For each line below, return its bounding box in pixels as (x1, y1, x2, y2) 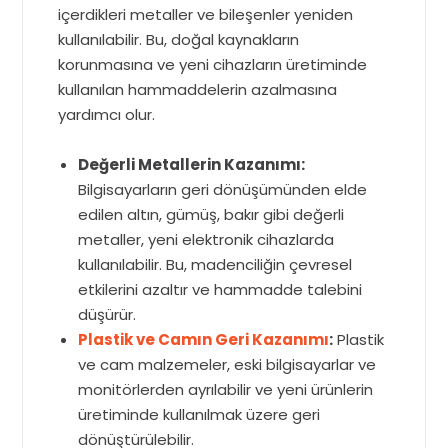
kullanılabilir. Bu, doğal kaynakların (58, 29, 300, 50)
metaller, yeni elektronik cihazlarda (78, 229, 335, 250)
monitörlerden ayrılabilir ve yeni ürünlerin (78, 379, 374, 400)
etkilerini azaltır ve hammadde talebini (78, 279, 363, 300)
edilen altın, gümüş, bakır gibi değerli (78, 204, 345, 225)
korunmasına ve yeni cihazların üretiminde (58, 54, 368, 75)
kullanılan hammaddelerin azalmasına (58, 79, 338, 100)
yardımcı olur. (58, 104, 156, 125)
